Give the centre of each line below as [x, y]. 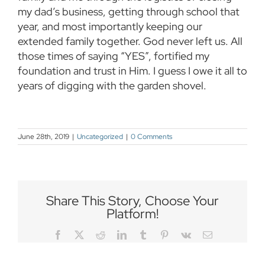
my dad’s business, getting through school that [129, 12]
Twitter [96, 235]
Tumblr [161, 235]
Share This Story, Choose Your [132, 201]
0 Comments [151, 137]
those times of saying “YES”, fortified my [114, 56]
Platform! [132, 214]
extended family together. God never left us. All [130, 41]
